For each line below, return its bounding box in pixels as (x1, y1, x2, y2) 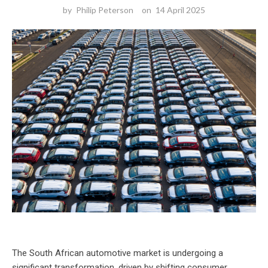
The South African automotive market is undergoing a (12, 247, 223, 258)
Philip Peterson (76, 4, 133, 15)
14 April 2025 (156, 4, 205, 15)
